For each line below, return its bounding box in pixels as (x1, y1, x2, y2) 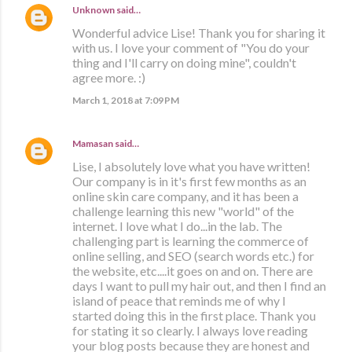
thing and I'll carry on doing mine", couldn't (72, 54, 296, 70)
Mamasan (72, 137, 113, 149)
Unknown (72, 3, 115, 16)
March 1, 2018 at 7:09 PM (72, 93, 179, 106)
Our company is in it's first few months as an (72, 173, 306, 189)
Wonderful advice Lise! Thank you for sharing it (72, 24, 325, 40)
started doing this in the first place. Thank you (72, 307, 316, 323)
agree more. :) (72, 69, 145, 85)
